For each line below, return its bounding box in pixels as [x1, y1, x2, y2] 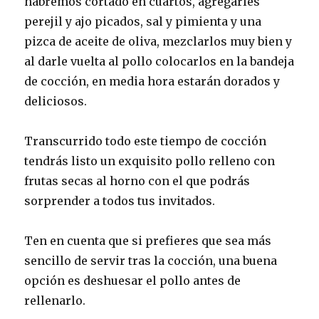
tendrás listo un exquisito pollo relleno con [24, 154, 276, 169]
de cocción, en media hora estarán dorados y [24, 74, 281, 89]
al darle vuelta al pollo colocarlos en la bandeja [24, 54, 295, 69]
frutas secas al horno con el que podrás [24, 174, 251, 189]
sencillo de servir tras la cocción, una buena [24, 253, 278, 268]
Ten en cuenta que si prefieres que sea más [24, 234, 272, 249]
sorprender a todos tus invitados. [24, 194, 216, 209]
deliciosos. [24, 94, 88, 109]
